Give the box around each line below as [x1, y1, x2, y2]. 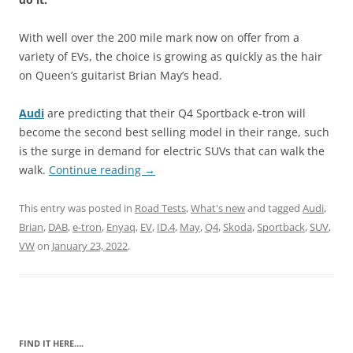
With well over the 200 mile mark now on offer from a [19, 29, 299, 45]
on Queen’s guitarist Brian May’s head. [19, 67, 222, 83]
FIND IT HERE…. [19, 336, 84, 349]
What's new [191, 200, 245, 215]
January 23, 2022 [52, 238, 128, 253]
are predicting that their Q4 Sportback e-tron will [44, 105, 306, 121]
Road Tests [135, 200, 186, 215]
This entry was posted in [19, 200, 135, 215]
